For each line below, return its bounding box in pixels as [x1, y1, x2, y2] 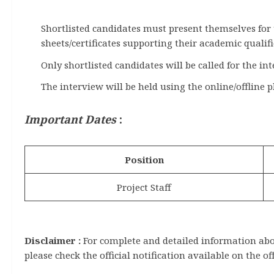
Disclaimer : [24, 234, 81, 247]
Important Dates [24, 111, 119, 127]
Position [124, 153, 164, 166]
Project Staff [117, 180, 171, 193]
